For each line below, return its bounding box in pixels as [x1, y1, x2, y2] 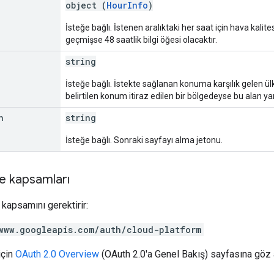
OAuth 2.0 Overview [15, 248, 99, 260]
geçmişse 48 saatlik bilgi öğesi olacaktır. [65, 34, 217, 45]
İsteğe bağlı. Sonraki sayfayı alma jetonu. [65, 135, 223, 145]
